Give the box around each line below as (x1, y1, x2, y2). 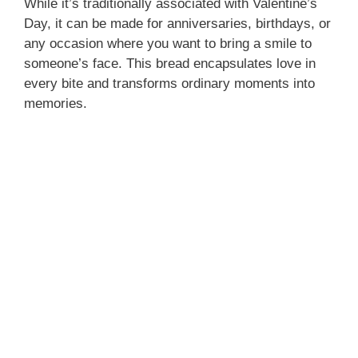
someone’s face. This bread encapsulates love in (24, 55, 316, 71)
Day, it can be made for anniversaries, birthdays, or (24, 15, 331, 31)
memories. (24, 95, 87, 111)
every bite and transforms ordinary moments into (24, 75, 315, 91)
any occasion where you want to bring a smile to (24, 35, 312, 51)
